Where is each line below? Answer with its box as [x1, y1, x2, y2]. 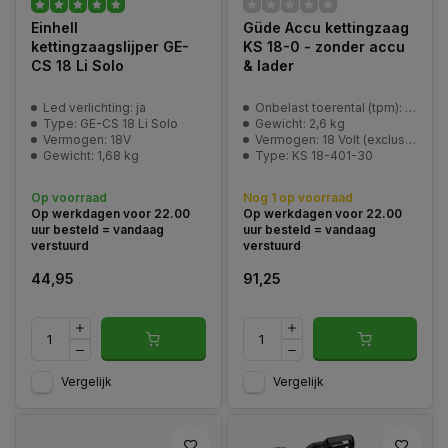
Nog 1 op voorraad [242, 190, 353, 205]
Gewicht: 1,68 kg [43, 148, 139, 163]
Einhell [31, 19, 78, 36]
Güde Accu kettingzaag [242, 19, 409, 36]
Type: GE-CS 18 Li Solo [43, 116, 178, 131]
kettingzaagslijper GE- [31, 38, 189, 55]
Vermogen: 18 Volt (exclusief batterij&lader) [254, 132, 405, 147]
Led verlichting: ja [43, 100, 146, 115]
